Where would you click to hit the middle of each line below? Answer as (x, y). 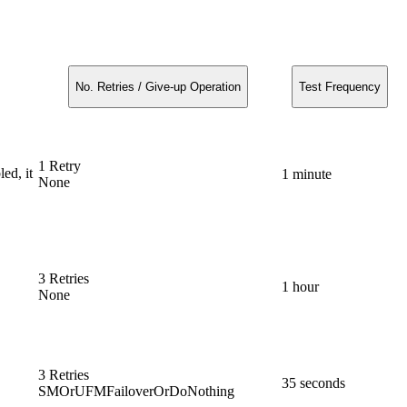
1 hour (300, 286)
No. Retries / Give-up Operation (158, 86)
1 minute (307, 174)
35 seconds (313, 382)
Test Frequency (339, 86)
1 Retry (60, 165)
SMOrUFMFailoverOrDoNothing (136, 391)
